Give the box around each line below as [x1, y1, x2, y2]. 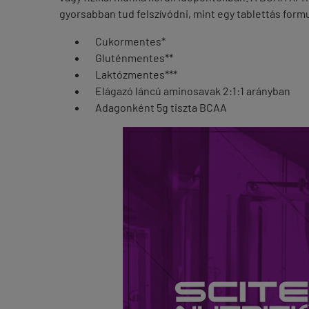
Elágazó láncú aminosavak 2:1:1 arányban [87, 84, 290, 97]
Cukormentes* [87, 34, 166, 48]
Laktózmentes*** [87, 68, 177, 81]
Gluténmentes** [87, 51, 173, 64]
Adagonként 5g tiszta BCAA [87, 101, 227, 114]
